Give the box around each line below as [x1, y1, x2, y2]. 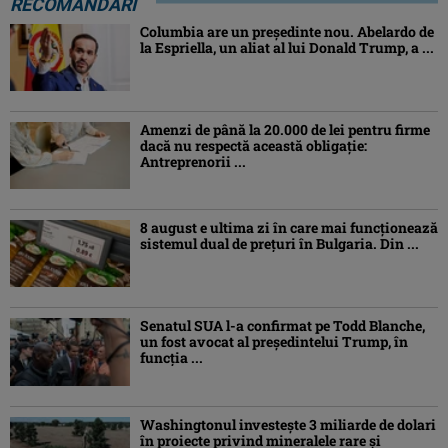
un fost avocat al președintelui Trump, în [140, 332, 408, 352]
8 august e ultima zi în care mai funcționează [140, 218, 438, 238]
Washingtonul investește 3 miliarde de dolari [140, 414, 436, 434]
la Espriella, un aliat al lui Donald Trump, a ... [140, 37, 434, 57]
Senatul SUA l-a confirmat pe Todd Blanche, [140, 316, 425, 336]
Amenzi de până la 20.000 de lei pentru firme [140, 120, 430, 140]
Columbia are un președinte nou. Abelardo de [140, 21, 434, 41]
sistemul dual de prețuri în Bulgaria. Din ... [140, 234, 419, 254]
